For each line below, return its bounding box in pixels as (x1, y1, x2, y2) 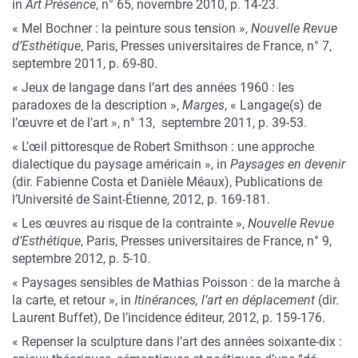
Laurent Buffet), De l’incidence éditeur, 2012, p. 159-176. (12, 310, 325, 325)
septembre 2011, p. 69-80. (12, 56, 157, 71)
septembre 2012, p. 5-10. (12, 251, 150, 266)
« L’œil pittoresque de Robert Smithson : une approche (12, 139, 314, 154)
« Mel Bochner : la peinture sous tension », (12, 21, 251, 36)
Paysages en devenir (230, 157, 345, 172)
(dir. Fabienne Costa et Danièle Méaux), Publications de (12, 174, 322, 189)
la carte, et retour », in (12, 292, 134, 308)
